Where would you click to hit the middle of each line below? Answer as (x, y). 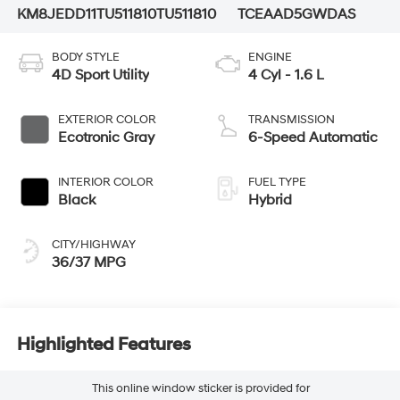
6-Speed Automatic (313, 138)
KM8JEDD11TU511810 (86, 15)
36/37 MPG (88, 263)
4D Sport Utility (100, 75)
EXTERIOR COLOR (107, 120)
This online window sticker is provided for (200, 388)
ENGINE (270, 58)
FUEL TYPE (277, 183)
